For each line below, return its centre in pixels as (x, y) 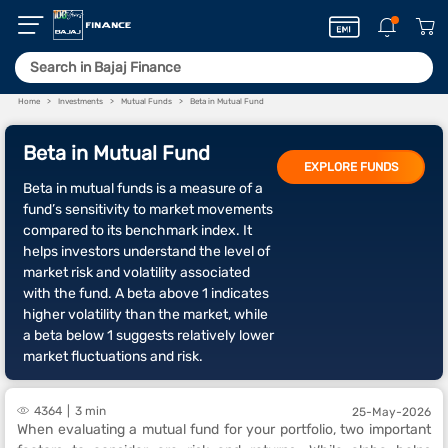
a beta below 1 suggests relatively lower (148, 335)
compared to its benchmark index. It (137, 230)
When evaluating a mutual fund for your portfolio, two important (224, 429)
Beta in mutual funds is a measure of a (143, 188)
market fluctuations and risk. (113, 356)
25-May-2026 (391, 412)
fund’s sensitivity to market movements (148, 209)
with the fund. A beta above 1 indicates (146, 293)
